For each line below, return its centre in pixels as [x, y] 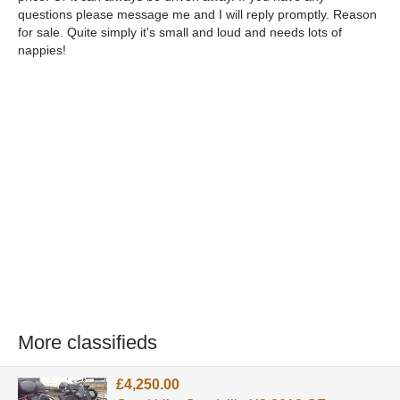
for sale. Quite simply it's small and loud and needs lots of [180, 32]
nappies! [42, 50]
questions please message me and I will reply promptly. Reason [197, 14]
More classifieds [87, 342]
